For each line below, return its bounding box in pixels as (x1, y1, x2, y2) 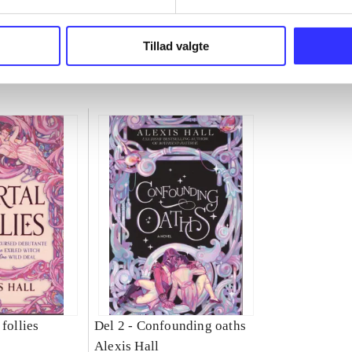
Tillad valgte (143, 38, 209, 53)
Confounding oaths (136, 318, 246, 334)
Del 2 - (93, 318, 137, 334)
